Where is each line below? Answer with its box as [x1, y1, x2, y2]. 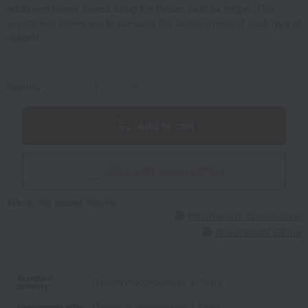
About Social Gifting [216, 225, 301, 239]
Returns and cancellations [188, 208, 301, 223]
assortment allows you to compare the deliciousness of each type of [7, 16, 301, 30]
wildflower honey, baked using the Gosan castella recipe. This [7, 1, 274, 16]
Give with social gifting [107, 163, 224, 179]
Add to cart [137, 118, 195, 134]
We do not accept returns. [7, 195, 120, 210]
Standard [17, 272, 53, 285]
